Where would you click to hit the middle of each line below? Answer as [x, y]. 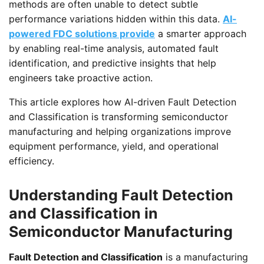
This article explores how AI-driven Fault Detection [123, 102]
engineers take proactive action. [81, 77]
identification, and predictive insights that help [113, 63]
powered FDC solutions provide [82, 33]
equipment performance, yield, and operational [114, 146]
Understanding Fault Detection [121, 195]
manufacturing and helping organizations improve [120, 131]
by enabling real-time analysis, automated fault [114, 48]
